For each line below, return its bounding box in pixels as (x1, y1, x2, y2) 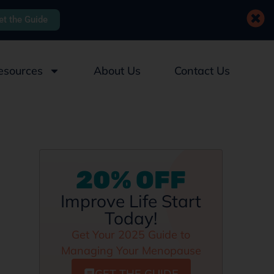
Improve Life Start (61, 190, 201, 212)
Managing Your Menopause (61, 243, 201, 257)
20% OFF (76, 166, 186, 194)
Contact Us (174, 64, 230, 78)
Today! (105, 207, 157, 229)
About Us (94, 64, 141, 78)
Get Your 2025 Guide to (72, 228, 190, 242)
